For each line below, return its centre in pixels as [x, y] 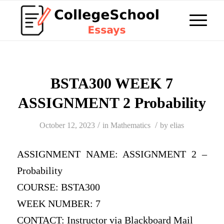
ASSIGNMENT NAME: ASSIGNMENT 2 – [112, 154]
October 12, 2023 [67, 125]
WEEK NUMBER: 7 [58, 203]
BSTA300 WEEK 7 [112, 83]
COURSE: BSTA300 [58, 187]
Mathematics [131, 125]
